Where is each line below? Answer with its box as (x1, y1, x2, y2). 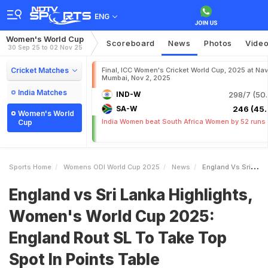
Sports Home (9, 163, 51, 171)
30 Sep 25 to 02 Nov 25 (7, 44, 83, 51)
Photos (203, 38, 233, 48)
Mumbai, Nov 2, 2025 (102, 74, 170, 82)
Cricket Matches (11, 66, 69, 75)
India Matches (18, 88, 67, 97)
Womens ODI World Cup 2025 (63, 163, 160, 171)
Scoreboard (106, 38, 155, 48)
